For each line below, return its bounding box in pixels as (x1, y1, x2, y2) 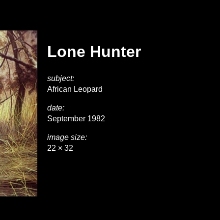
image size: (47, 133, 87, 141)
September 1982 (47, 114, 105, 123)
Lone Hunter (47, 43, 141, 61)
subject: (47, 74, 74, 82)
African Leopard (47, 84, 103, 93)
